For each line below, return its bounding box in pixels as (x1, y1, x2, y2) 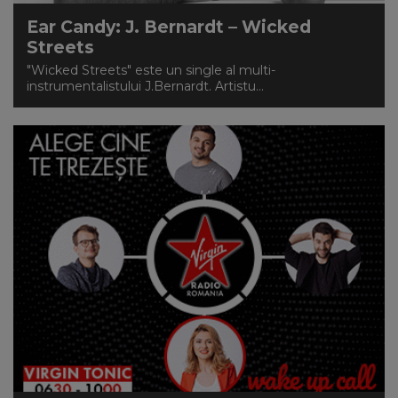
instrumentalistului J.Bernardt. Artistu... (27, 78, 264, 94)
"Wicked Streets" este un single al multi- (27, 62, 275, 78)
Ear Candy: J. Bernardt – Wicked (27, 17, 311, 37)
